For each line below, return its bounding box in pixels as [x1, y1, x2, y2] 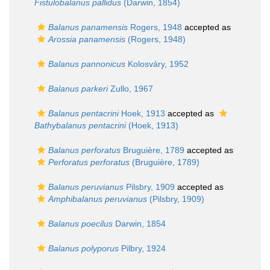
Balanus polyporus [48, 243, 119, 253]
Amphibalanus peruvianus [48, 194, 147, 204]
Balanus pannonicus [48, 59, 125, 69]
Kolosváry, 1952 [125, 59, 189, 69]
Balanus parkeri [48, 84, 108, 93]
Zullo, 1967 [108, 84, 153, 93]
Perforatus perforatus [48, 157, 130, 167]
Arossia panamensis [48, 34, 125, 44]
